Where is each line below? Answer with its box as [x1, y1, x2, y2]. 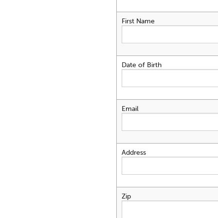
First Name [122, 17, 155, 26]
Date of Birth [122, 60, 162, 70]
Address [122, 148, 146, 157]
